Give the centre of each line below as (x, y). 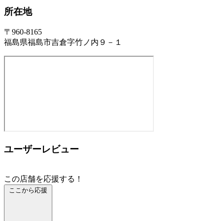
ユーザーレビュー (41, 149)
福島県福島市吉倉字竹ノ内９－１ (63, 42)
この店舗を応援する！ (43, 179)
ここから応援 (28, 190)
